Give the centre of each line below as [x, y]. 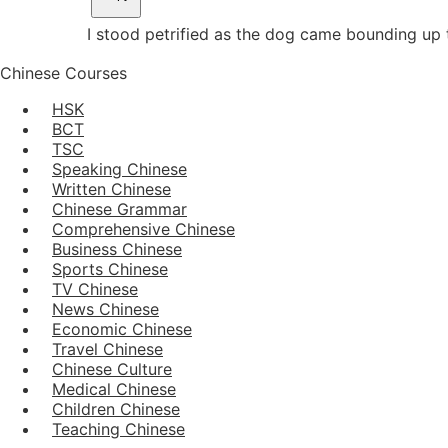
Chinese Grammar [119, 208]
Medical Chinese [114, 388]
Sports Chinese [110, 268]
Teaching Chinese [118, 428]
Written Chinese [111, 188]
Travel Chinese [107, 348]
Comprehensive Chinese [143, 228]
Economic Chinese [122, 328]
